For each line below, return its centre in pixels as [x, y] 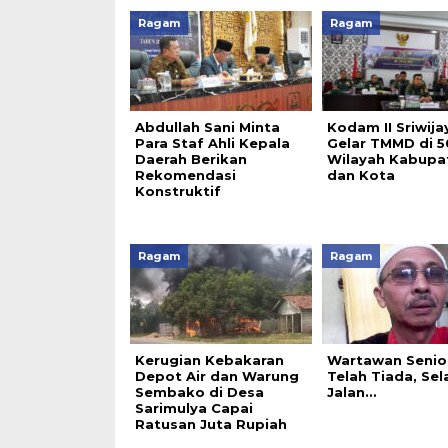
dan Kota [360, 175]
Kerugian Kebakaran [209, 360]
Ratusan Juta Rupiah [210, 424]
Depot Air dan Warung [216, 376]
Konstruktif [177, 191]
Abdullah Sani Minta [207, 127]
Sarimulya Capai [193, 408]
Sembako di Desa [199, 392]
